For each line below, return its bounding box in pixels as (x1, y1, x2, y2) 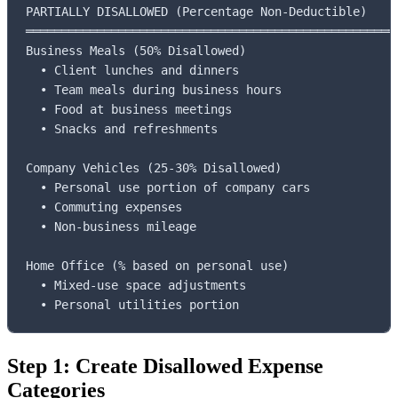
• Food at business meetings (26, 102, 232, 117)
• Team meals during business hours (26, 83, 282, 98)
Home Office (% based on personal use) (26, 259, 289, 274)
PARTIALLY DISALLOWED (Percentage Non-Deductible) (26, 4, 367, 20)
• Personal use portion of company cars (26, 180, 310, 195)
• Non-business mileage (26, 219, 196, 235)
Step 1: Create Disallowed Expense (7, 354, 323, 378)
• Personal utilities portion (26, 298, 239, 313)
